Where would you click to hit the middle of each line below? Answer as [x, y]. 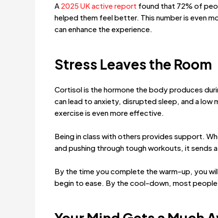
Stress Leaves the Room [135, 64]
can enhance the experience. [103, 29]
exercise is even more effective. [109, 113]
